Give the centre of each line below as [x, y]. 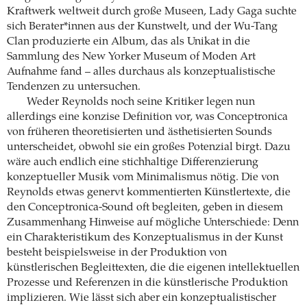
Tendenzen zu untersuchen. [74, 87]
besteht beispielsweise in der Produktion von [117, 253]
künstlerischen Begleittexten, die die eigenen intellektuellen [153, 268]
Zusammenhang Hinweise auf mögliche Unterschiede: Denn [153, 223]
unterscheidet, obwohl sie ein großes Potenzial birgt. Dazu [149, 148]
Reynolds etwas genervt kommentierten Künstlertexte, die [149, 193]
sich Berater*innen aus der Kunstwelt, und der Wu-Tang [142, 27]
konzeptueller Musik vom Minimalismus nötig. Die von [143, 178]
